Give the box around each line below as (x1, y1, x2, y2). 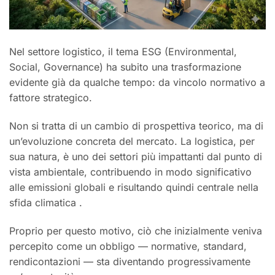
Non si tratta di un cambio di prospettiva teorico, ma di (9, 119, 263, 132)
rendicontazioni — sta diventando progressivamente (9, 255, 250, 268)
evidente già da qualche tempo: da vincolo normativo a (9, 76, 265, 89)
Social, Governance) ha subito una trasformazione (9, 61, 241, 74)
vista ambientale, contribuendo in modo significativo (9, 165, 252, 178)
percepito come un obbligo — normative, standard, (9, 239, 247, 252)
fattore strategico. (9, 91, 92, 104)
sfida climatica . (9, 196, 82, 209)
